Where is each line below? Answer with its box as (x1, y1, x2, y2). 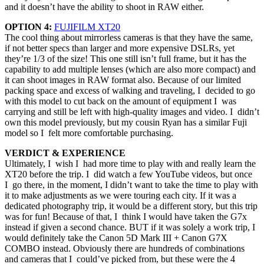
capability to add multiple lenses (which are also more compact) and (5, 64, 256, 74)
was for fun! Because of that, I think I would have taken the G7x (5, 211, 247, 222)
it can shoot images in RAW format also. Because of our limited (5, 74, 241, 85)
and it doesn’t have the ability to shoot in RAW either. (5, 1, 204, 12)
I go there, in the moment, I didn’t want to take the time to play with (5, 179, 258, 190)
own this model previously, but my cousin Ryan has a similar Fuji (5, 117, 247, 127)
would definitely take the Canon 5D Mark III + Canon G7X (5, 232, 227, 243)
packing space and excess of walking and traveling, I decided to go (5, 85, 255, 95)
